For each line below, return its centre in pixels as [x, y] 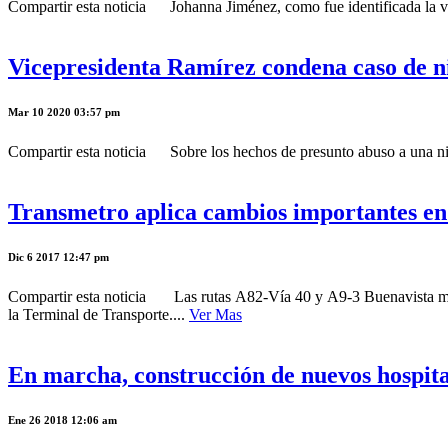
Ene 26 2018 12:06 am [62, 419]
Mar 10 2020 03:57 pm [64, 112]
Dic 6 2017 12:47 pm [58, 257]
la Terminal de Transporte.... [98, 315]
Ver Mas [215, 315]
